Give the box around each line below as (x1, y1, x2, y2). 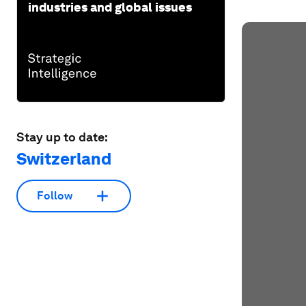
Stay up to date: (16, 129, 108, 144)
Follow (37, 189, 72, 203)
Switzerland (16, 148, 111, 169)
